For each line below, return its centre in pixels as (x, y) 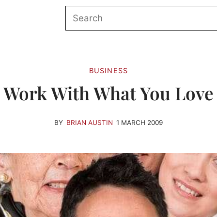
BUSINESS (108, 70)
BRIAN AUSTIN (90, 122)
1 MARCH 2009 (139, 122)
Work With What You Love (108, 93)
